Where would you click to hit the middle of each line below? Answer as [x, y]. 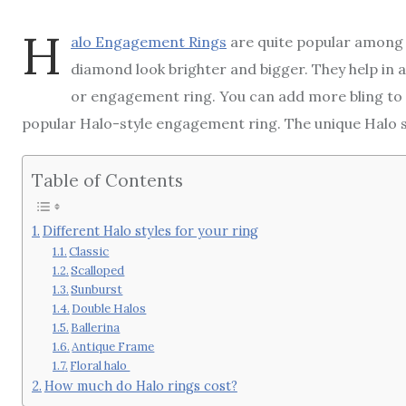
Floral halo [100, 365]
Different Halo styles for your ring [150, 230]
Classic [89, 251]
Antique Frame [113, 346]
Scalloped [98, 270]
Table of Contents [107, 180]
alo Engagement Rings [149, 42]
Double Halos [109, 308]
